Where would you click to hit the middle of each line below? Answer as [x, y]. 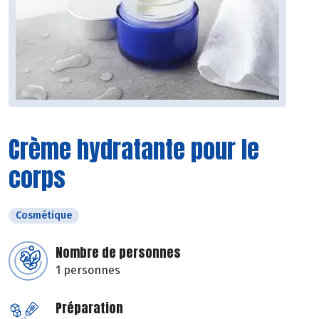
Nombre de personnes [118, 253]
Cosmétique [44, 216]
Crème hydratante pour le [134, 150]
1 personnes [88, 271]
